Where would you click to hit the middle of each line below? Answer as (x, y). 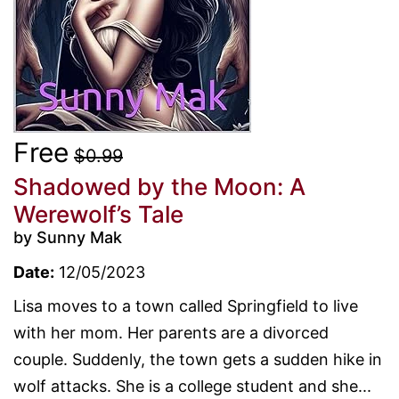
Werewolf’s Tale (98, 214)
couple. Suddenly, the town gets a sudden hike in (198, 359)
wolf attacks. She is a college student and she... (192, 386)
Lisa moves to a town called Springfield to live (186, 305)
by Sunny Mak (68, 237)
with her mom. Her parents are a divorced (171, 332)
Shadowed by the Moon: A (159, 186)
